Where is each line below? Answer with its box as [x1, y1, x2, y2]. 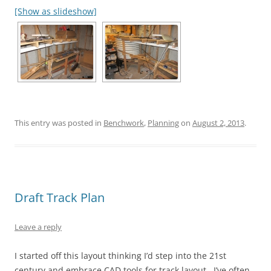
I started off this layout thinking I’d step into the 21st [15, 250, 226, 261]
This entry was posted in [15, 117, 103, 128]
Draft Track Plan [15, 189, 105, 206]
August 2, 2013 [192, 117, 244, 128]
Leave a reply [15, 221, 62, 232]
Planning [148, 117, 179, 128]
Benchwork [103, 117, 144, 128]
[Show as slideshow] [15, 5, 97, 17]
